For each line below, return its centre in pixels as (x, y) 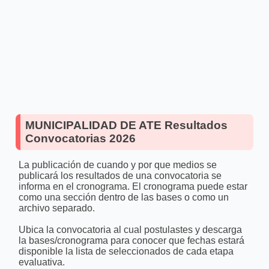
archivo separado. (56, 208)
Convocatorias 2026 (80, 138)
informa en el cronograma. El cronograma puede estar (133, 186)
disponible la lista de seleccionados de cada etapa (126, 251)
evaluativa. (41, 262)
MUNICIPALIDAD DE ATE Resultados (126, 125)
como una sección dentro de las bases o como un (123, 197)
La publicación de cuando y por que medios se (117, 165)
